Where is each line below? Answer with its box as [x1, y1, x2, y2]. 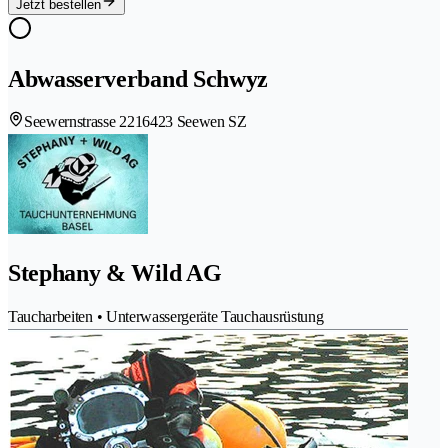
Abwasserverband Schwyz [8, 65, 268, 92]
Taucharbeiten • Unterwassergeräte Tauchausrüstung [8, 308, 324, 326]
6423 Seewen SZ [142, 113, 247, 131]
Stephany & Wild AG [8, 260, 222, 287]
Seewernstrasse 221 [24, 113, 143, 131]
